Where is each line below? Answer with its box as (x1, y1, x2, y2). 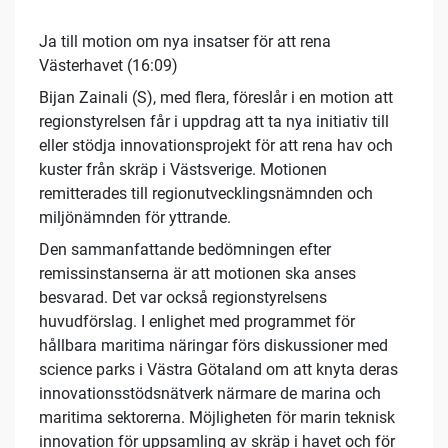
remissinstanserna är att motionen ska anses (39, 264, 356, 284)
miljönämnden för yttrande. (39, 208, 231, 228)
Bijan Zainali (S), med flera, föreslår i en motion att (39, 88, 393, 108)
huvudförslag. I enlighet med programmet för (39, 312, 355, 332)
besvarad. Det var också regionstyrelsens (39, 288, 327, 308)
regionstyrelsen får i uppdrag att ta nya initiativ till (39, 112, 389, 132)
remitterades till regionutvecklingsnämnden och (39, 184, 373, 204)
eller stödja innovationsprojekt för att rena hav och (39, 136, 393, 156)
